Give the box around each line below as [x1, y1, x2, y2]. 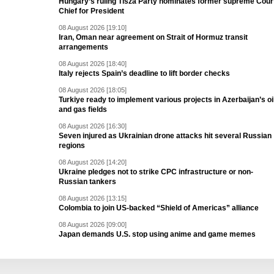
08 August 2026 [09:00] [59, 221, 127, 229]
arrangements [59, 43, 108, 52]
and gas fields [59, 105, 107, 114]
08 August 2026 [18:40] [59, 60, 127, 68]
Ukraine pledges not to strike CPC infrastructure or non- [59, 168, 253, 177]
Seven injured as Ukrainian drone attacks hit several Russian [59, 131, 272, 141]
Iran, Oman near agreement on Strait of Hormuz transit [59, 33, 248, 42]
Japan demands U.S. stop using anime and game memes [59, 230, 256, 239]
